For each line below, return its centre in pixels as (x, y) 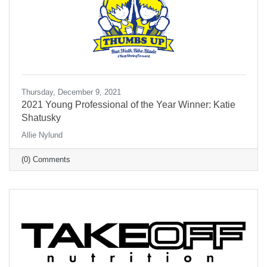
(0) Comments (46, 160)
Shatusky (41, 118)
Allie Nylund (42, 135)
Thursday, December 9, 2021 (71, 92)
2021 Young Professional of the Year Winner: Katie (128, 105)
